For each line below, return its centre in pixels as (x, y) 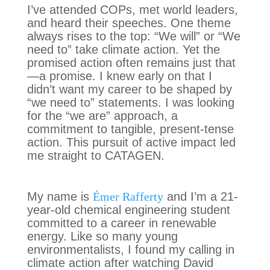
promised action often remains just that (131, 63)
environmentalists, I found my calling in (130, 250)
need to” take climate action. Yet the (123, 49)
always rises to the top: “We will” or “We (133, 36)
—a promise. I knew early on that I (119, 76)
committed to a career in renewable (121, 223)
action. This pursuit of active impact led (131, 142)
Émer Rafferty (128, 196)
